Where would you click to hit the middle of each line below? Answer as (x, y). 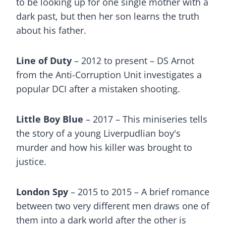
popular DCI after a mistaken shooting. (98, 89)
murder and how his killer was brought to (104, 147)
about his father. (51, 30)
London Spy (42, 192)
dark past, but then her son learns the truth (108, 16)
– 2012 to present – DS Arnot (134, 61)
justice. (31, 161)
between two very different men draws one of (113, 206)
